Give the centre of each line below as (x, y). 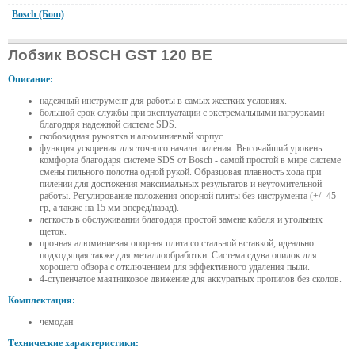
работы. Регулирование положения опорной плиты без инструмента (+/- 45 (188, 196)
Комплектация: (42, 301)
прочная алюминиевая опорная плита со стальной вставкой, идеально (177, 244)
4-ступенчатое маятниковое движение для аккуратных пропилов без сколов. (191, 279)
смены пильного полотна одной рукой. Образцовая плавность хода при (180, 172)
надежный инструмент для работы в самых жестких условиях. (163, 101)
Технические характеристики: (73, 344)
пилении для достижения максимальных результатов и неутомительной (181, 184)
